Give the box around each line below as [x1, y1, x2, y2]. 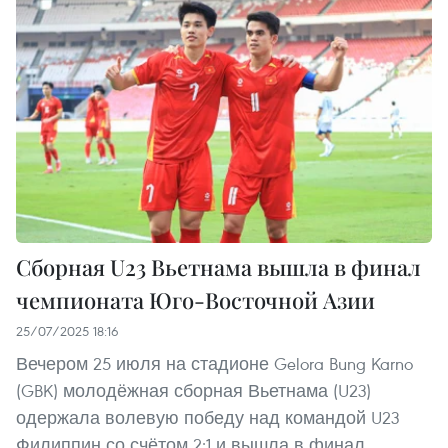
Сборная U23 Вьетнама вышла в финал [16, 251, 421, 282]
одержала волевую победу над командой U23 [16, 405, 399, 429]
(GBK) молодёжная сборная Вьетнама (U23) [16, 378, 371, 402]
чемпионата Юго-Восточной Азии [16, 284, 375, 315]
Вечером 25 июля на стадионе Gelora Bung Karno [16, 351, 413, 375]
